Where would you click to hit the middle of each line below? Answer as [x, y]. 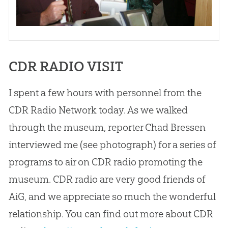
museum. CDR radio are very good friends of [107, 179]
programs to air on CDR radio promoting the [105, 162]
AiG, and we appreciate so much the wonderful [112, 196]
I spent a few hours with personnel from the [105, 92]
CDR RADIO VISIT [66, 66]
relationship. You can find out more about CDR [111, 213]
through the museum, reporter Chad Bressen [107, 127]
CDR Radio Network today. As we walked [98, 110]
